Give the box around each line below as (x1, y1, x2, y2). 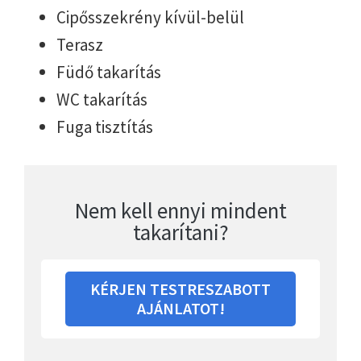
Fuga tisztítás (56, 115, 153, 138)
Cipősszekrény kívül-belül (56, 6, 244, 28)
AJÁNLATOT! (136, 298, 225, 319)
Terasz (56, 33, 103, 56)
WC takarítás (56, 88, 147, 110)
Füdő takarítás (56, 60, 161, 83)
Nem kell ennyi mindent (74, 197, 287, 225)
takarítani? (132, 218, 229, 247)
